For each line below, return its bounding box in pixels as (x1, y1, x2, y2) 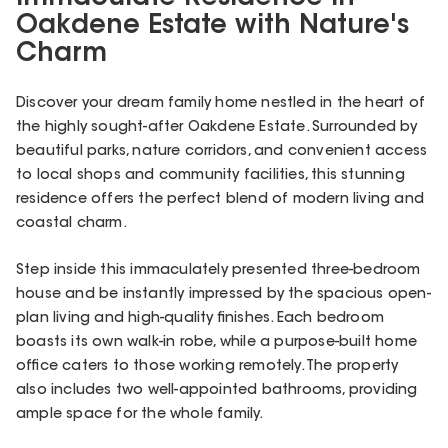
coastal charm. (16, 216, 127, 231)
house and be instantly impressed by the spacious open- (16, 287, 431, 302)
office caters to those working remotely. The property (16, 359, 399, 374)
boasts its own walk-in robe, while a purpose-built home (16, 335, 418, 350)
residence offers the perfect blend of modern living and (16, 192, 425, 207)
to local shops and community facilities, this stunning (16, 168, 405, 183)
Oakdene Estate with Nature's (16, 13, 409, 40)
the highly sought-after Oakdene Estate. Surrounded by (16, 120, 418, 135)
